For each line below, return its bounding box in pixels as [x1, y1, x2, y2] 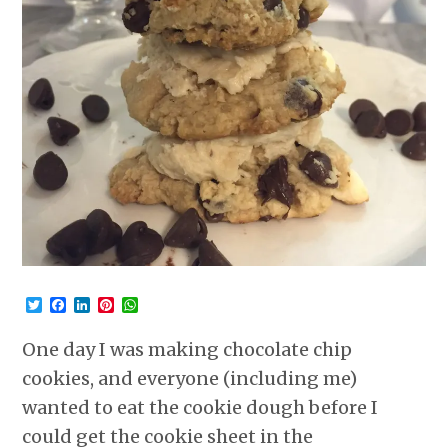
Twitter [42, 294, 104, 315]
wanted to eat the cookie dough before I [22, 395, 379, 419]
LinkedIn [90, 294, 165, 315]
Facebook [66, 294, 143, 315]
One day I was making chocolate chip [22, 337, 353, 361]
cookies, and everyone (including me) [22, 366, 358, 390]
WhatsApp [138, 294, 223, 315]
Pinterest [114, 294, 189, 315]
